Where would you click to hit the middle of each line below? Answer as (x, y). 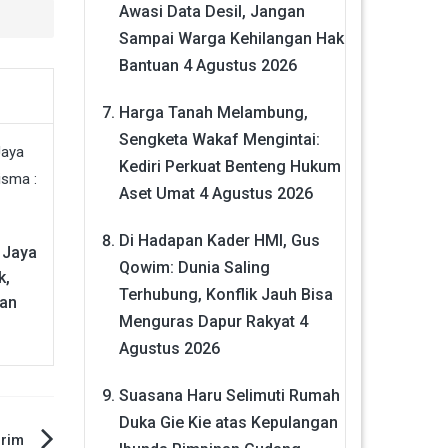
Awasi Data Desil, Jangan (211, 11)
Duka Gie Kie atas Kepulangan (228, 422)
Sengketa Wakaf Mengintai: (219, 139)
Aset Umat (156, 193)
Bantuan (148, 65)
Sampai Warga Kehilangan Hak (231, 38)
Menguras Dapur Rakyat (206, 321)
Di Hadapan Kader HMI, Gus (219, 240)
